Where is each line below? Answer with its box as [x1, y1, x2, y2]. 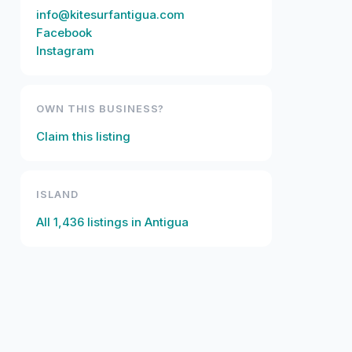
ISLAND [36, 188, 79, 200]
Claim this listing [36, 129, 130, 144]
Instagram [36, 43, 94, 58]
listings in [84, 214, 145, 229]
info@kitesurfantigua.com [36, 7, 185, 22]
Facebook [36, 25, 92, 40]
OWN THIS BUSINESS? [36, 102, 165, 115]
